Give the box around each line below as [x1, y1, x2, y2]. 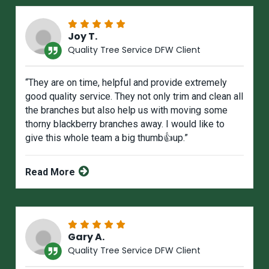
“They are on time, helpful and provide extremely [25, 77, 228, 89]
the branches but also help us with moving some [25, 104, 228, 116]
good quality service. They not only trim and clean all [25, 91, 244, 103]
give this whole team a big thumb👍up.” [25, 132, 189, 144]
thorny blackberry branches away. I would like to [25, 118, 225, 130]
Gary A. [68, 230, 105, 244]
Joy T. [68, 29, 98, 44]
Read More [25, 166, 78, 178]
